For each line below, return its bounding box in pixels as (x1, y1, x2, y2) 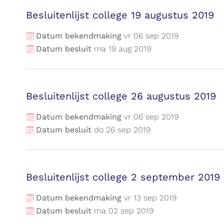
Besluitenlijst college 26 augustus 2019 (26, 90, 216, 102)
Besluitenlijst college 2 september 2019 (26, 171, 220, 183)
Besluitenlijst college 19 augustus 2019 (26, 9, 214, 21)
